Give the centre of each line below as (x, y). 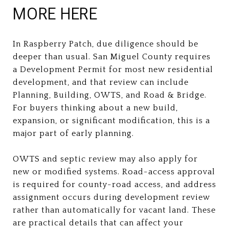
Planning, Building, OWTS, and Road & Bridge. (110, 95)
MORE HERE (55, 14)
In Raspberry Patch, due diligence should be (106, 44)
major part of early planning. (73, 133)
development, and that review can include (101, 82)
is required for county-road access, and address (114, 184)
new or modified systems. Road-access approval (114, 171)
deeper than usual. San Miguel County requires (112, 56)
